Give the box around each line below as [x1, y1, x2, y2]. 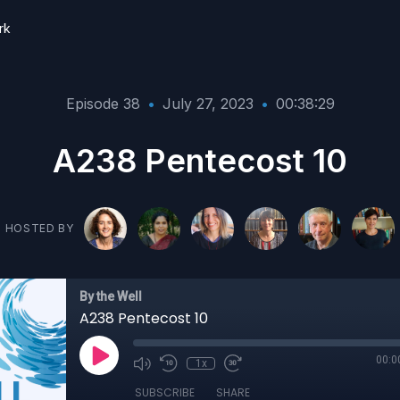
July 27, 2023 [162, 95, 254, 112]
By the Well [79, 289, 142, 304]
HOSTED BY [4, 221, 74, 235]
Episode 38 [65, 95, 140, 112]
